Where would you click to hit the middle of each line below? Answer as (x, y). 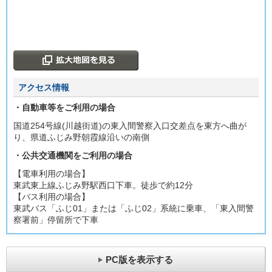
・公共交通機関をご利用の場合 (73, 156)
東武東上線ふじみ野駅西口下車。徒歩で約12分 (103, 185)
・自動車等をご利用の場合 (64, 107)
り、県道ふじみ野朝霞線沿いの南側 (81, 138)
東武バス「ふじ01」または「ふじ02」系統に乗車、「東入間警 (134, 209)
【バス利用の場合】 (52, 197)
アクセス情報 (44, 87)
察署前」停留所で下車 (56, 220)
